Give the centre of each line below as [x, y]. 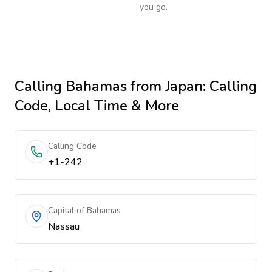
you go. [154, 7]
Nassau [64, 226]
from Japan [165, 86]
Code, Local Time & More [97, 106]
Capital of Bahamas [84, 210]
